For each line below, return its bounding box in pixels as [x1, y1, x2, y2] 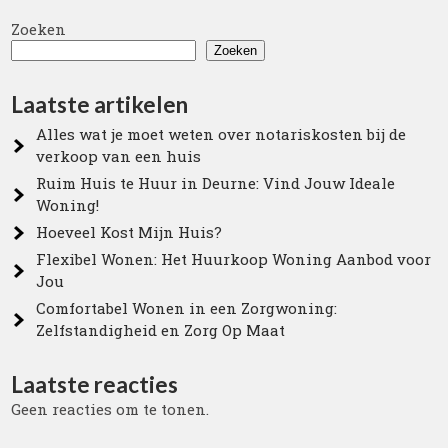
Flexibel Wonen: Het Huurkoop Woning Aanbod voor [36, 249, 432, 269]
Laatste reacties [11, 371, 179, 398]
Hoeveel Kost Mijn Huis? [36, 222, 223, 242]
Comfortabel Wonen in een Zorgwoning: [36, 298, 338, 318]
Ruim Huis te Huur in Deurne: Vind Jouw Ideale [36, 173, 396, 193]
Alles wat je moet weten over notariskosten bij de [36, 124, 407, 144]
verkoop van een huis [36, 146, 202, 166]
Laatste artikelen [11, 91, 189, 118]
